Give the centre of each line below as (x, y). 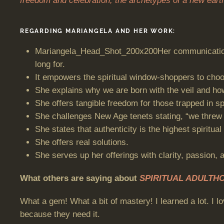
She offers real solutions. (82, 142)
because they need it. (60, 214)
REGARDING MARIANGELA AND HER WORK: (98, 31)
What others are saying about (80, 178)
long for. (50, 64)
